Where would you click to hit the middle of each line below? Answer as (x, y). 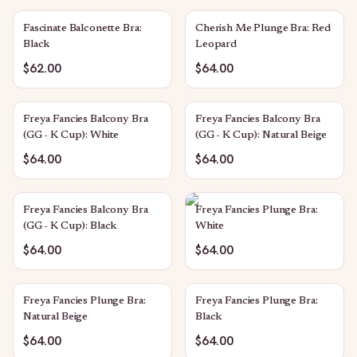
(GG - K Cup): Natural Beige (261, 135)
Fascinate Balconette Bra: (82, 29)
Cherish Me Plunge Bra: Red (263, 29)
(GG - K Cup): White (71, 135)
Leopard (216, 45)
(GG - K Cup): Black (70, 226)
